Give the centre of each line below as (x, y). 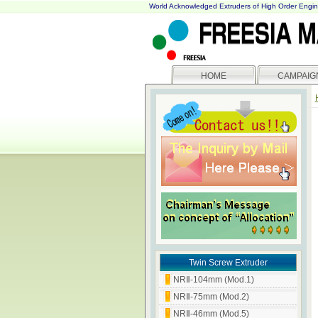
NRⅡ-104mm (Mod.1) (214, 280)
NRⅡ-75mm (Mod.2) (211, 297)
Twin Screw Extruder (228, 263)
